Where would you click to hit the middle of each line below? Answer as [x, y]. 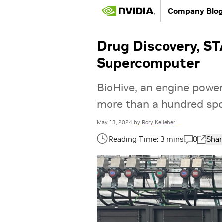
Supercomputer [148, 63]
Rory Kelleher [159, 122]
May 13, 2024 [114, 122]
